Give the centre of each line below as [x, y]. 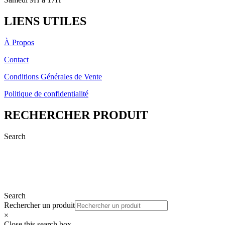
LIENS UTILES [45, 21]
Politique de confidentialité [46, 93]
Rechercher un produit [39, 205]
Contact [16, 59]
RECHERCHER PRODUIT [76, 115]
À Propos [19, 42]
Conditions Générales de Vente [53, 76]
